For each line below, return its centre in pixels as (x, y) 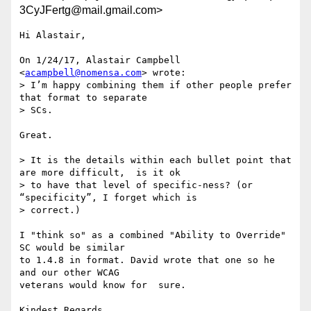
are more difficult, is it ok (100, 173)
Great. (36, 135)
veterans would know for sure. (103, 285)
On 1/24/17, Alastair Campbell (100, 60)
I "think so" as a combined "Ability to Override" (153, 235)
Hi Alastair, (53, 35)
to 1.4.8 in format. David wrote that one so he (147, 260)
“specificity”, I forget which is (108, 198)
